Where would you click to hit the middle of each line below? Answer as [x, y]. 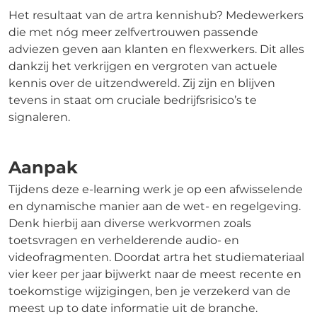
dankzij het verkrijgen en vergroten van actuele [143, 66]
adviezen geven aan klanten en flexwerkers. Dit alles [156, 49]
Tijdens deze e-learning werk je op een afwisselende [156, 189]
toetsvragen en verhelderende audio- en [124, 240]
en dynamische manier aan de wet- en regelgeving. [155, 206]
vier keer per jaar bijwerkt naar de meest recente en [155, 274]
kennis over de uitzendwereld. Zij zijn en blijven [142, 83]
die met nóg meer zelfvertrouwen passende [133, 32]
